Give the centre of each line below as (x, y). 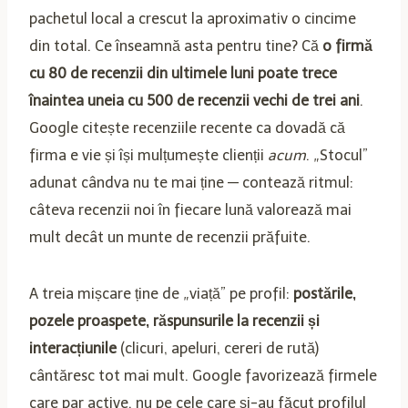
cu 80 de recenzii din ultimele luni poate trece (183, 73)
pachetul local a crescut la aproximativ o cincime (193, 18)
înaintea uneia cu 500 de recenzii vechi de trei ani (194, 100)
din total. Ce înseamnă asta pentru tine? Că (176, 46)
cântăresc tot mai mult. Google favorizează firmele (203, 375)
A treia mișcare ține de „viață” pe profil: (161, 293)
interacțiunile (73, 348)
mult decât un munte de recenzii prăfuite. (170, 237)
